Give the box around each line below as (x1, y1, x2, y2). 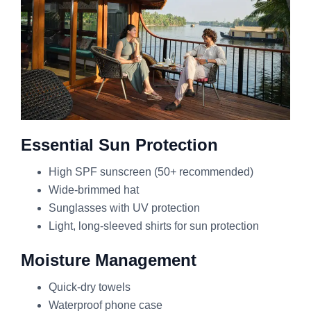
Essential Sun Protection (21, 135, 218, 155)
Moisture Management (21, 251, 196, 270)
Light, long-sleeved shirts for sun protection (49, 220, 259, 233)
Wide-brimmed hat (49, 184, 139, 196)
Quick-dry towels (49, 281, 131, 294)
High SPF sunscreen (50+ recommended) (49, 166, 253, 178)
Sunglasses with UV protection (49, 202, 200, 215)
